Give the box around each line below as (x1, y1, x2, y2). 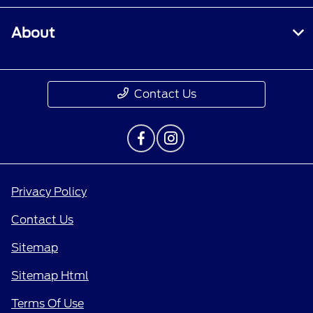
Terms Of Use (11, 297, 84, 311)
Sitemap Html (11, 269, 89, 283)
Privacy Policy (11, 185, 87, 199)
